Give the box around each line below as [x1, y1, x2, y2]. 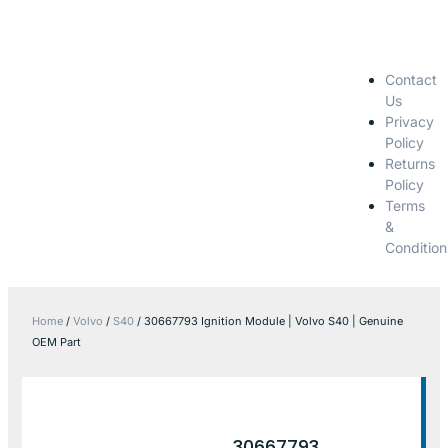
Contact [384, 70, 437, 88]
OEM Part [32, 334, 81, 349]
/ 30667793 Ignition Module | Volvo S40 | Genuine [134, 313, 403, 328]
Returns [384, 154, 435, 172]
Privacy [384, 112, 434, 130]
